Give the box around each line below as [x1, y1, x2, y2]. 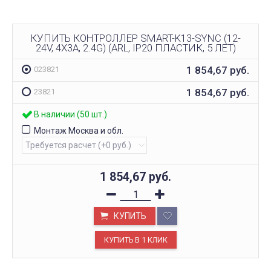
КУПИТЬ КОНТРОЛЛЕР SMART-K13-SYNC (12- [30, 31, 241, 44]
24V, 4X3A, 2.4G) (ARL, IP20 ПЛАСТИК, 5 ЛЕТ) [35, 41, 236, 54]
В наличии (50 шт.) [34, 109, 107, 120]
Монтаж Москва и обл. [34, 126, 123, 136]
